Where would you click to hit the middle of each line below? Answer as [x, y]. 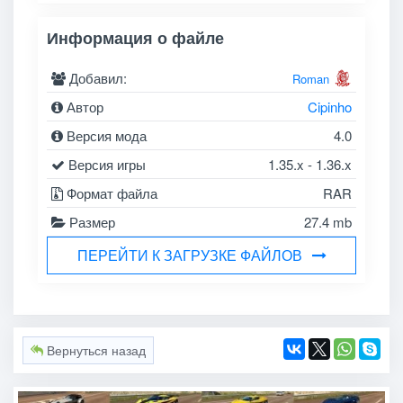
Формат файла [111, 193]
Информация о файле [136, 37]
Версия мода [105, 135]
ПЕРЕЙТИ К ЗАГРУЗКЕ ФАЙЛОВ [189, 255]
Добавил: [97, 77]
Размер [91, 221]
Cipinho [329, 106]
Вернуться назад [94, 350]
